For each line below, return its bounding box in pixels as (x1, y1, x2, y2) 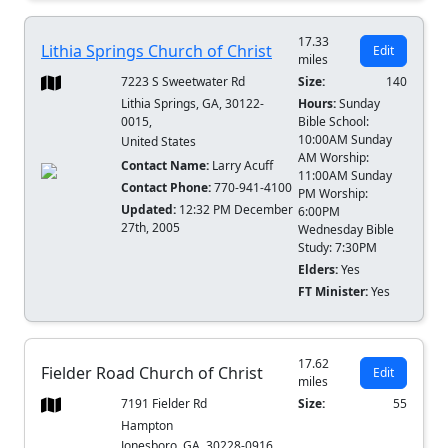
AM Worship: (298, 149, 370, 167)
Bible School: (298, 113, 370, 131)
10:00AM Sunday (298, 131, 393, 149)
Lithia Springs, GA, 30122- (121, 95, 265, 113)
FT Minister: (298, 283, 372, 301)
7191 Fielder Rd (121, 395, 208, 413)
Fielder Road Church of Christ (41, 362, 263, 385)
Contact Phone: (121, 179, 212, 197)
